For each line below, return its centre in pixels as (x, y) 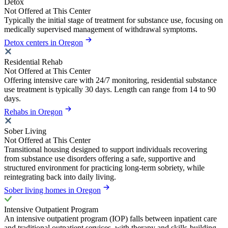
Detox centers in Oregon (44, 42)
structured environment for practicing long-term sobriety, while (104, 167)
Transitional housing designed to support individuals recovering (106, 149)
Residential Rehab (33, 62)
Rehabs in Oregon (33, 111)
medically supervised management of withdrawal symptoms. (101, 29)
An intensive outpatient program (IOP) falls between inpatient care (110, 218)
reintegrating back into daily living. (60, 177)
